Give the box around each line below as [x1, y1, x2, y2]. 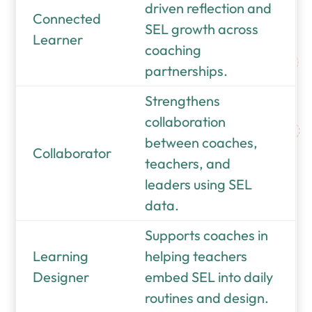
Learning [33, 247, 89, 265]
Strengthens [145, 91, 221, 109]
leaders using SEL [145, 175, 253, 193]
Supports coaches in [145, 226, 269, 244]
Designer [33, 267, 90, 286]
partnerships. [145, 61, 228, 79]
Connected [33, 9, 102, 27]
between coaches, [145, 133, 258, 151]
